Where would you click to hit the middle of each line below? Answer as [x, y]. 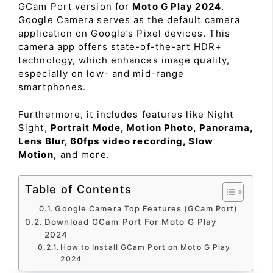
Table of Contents [78, 189]
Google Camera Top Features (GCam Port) [147, 209]
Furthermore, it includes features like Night [126, 114]
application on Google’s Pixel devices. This [125, 33]
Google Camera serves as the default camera [129, 20]
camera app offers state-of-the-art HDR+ [120, 47]
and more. [83, 154]
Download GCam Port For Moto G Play [131, 222]
